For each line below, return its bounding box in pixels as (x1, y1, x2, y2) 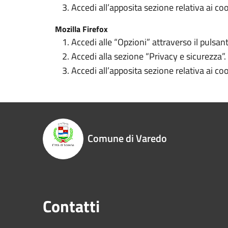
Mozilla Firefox (55, 23, 108, 35)
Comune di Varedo (88, 130, 167, 146)
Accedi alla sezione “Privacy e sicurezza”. (71, 49, 226, 63)
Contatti (43, 194, 100, 218)
